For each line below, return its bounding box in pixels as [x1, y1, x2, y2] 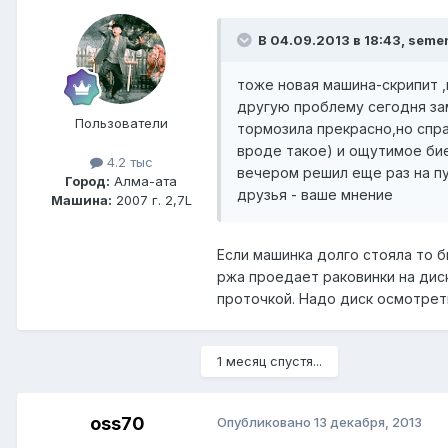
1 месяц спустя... [217, 352, 322, 369]
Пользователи [74, 114, 168, 131]
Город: [65, 172, 110, 189]
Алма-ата [110, 172, 177, 189]
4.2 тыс [102, 153, 153, 170]
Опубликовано [217, 413, 314, 430]
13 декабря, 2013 [314, 413, 422, 430]
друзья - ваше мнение [237, 185, 393, 203]
